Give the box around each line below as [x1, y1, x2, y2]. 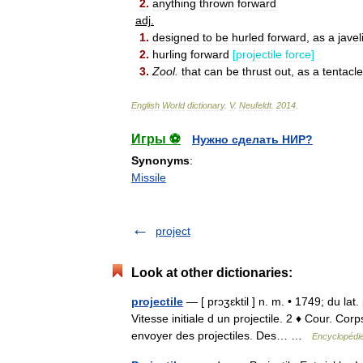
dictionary [187, 100, 224, 110]
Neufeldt [239, 100, 271, 110]
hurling [152, 48, 187, 61]
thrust [242, 65, 271, 78]
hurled [232, 31, 264, 44]
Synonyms [131, 154, 190, 167]
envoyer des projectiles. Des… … [131, 329, 312, 342]
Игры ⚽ [131, 132, 181, 146]
